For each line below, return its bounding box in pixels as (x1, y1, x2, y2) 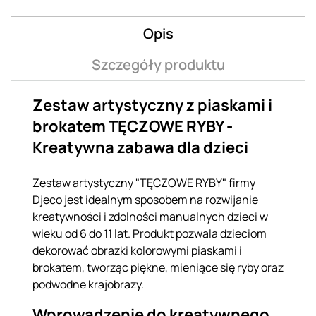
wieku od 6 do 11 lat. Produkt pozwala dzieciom (32, 225, 267, 241)
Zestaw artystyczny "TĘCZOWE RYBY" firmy (32, 174, 255, 190)
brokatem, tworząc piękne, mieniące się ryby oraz (32, 259, 284, 275)
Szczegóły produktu (91, 54, 225, 74)
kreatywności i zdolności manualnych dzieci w (32, 208, 268, 224)
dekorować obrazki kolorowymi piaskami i (32, 242, 242, 258)
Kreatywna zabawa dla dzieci (32, 136, 248, 158)
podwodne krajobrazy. (32, 276, 144, 292)
